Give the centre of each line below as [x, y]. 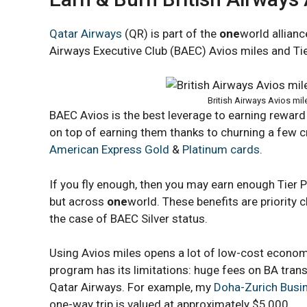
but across [78, 201]
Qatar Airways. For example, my [132, 287]
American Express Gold [109, 150]
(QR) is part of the [172, 33]
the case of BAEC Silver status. [128, 218]
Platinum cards [221, 150]
